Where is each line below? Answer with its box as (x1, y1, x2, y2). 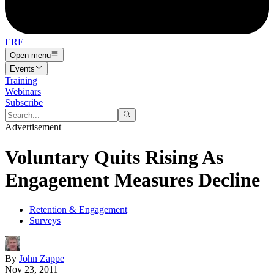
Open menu (10, 50, 51, 60)
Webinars (5, 86, 41, 97)
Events (10, 64, 35, 73)
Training (5, 75, 37, 86)
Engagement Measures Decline (5, 168, 260, 191)
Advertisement (5, 122, 61, 133)
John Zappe (19, 253, 64, 264)
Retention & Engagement (29, 204, 127, 215)
